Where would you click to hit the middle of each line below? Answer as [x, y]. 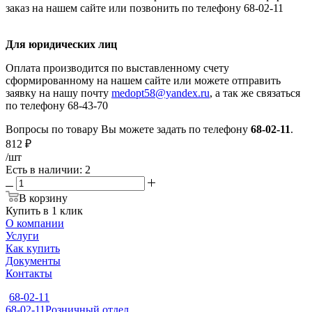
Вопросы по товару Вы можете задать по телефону [128, 129]
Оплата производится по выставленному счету [117, 68]
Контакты [29, 273]
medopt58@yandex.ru [161, 93]
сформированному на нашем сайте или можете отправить [143, 80]
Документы [33, 260]
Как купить [33, 248]
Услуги [22, 235]
